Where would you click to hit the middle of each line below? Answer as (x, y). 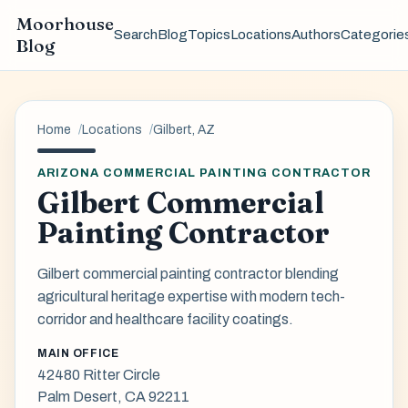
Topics (209, 35)
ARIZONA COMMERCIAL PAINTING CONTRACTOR (204, 173)
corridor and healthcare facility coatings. (165, 319)
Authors (316, 35)
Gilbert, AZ (184, 129)
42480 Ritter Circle (99, 375)
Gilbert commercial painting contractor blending (188, 273)
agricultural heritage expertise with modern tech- (191, 296)
